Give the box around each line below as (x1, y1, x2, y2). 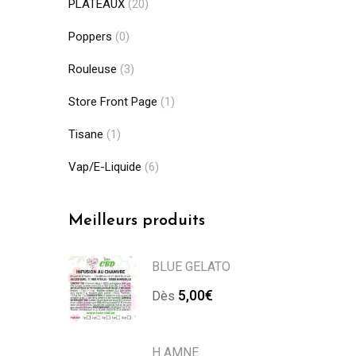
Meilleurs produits (68, 213, 205, 229)
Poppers (68, 29, 112, 44)
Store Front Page (68, 95, 157, 109)
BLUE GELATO (152, 259, 230, 274)
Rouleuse (68, 62, 117, 76)
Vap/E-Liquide (68, 160, 141, 174)
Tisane (68, 127, 103, 141)
